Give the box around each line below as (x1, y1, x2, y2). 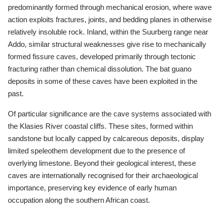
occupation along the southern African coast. (8, 195, 150, 204)
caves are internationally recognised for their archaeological (8, 171, 198, 180)
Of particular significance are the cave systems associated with (8, 109, 211, 118)
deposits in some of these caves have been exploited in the (8, 76, 197, 85)
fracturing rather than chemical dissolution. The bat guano (8, 64, 191, 73)
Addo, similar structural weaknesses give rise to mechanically (8, 39, 206, 48)
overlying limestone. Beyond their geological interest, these (8, 158, 196, 167)
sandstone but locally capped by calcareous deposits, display (8, 134, 204, 143)
